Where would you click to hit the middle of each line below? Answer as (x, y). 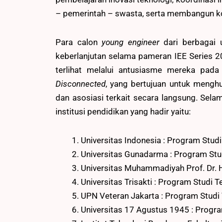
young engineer (133, 42)
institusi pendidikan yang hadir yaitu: (123, 111)
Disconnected (81, 83)
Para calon (79, 42)
